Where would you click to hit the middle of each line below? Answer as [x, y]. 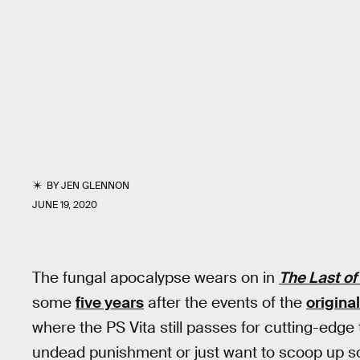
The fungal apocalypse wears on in [155, 278]
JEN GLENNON [96, 186]
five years [110, 303]
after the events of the [225, 303]
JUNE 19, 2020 [65, 205]
